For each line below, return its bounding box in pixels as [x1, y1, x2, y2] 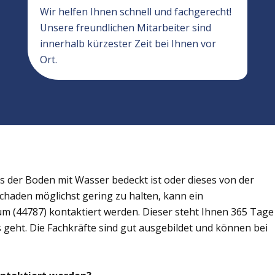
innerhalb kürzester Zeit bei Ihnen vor [39, 37, 216, 50]
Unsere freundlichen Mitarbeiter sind [39, 21, 211, 34]
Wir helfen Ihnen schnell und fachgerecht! [39, 5, 231, 18]
